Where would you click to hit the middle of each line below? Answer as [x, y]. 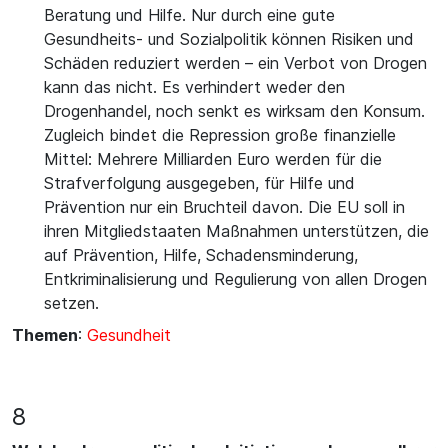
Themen [45, 335]
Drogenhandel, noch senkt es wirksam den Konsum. [234, 111]
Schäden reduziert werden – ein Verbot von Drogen [235, 63]
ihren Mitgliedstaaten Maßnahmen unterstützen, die [236, 231]
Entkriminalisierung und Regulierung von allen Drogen [235, 279]
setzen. [71, 303]
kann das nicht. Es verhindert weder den [194, 87]
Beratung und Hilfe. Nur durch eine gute [189, 15]
